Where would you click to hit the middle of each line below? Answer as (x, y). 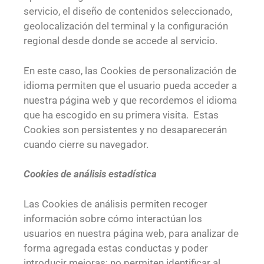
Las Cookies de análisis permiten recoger (115, 204)
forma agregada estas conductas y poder (116, 248)
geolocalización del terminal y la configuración (126, 26)
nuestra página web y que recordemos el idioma (130, 100)
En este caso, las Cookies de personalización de (130, 70)
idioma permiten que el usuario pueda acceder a (130, 85)
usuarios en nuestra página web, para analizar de (131, 233)
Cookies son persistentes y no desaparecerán (125, 129)
